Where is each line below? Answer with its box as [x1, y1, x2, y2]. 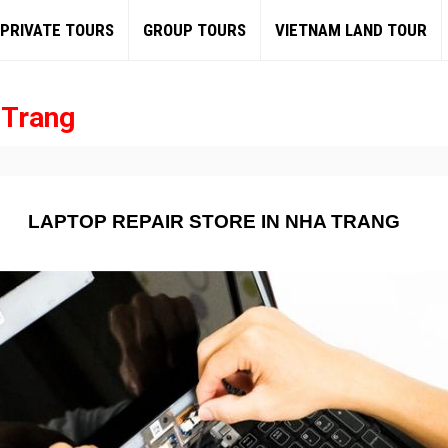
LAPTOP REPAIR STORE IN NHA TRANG [28, 211, 400, 232]
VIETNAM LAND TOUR [275, 20, 427, 40]
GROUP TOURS [143, 20, 246, 40]
